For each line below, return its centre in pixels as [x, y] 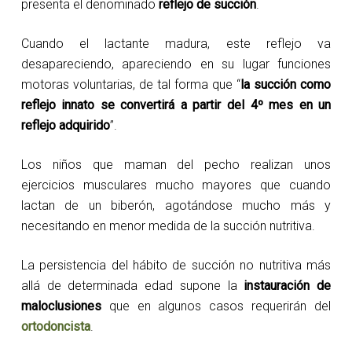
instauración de [284, 286]
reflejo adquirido [65, 125]
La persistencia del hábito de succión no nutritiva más [176, 265]
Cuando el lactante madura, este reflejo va [176, 44]
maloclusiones [61, 306]
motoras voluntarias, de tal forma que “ [131, 84]
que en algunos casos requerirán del [216, 306]
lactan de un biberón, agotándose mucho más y [176, 205]
